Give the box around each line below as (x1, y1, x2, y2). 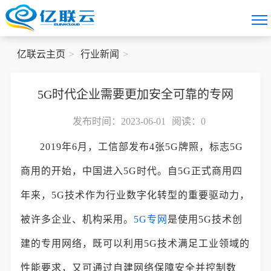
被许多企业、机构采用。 (21, 214, 134, 224)
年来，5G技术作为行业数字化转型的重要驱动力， (21, 190, 250, 200)
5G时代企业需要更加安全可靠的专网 (38, 88, 233, 101)
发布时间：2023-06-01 (73, 116, 166, 126)
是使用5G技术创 (168, 214, 243, 224)
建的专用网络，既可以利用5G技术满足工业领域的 (21, 238, 250, 249)
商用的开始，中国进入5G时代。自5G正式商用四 (21, 166, 243, 176)
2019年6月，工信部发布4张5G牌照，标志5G (40, 142, 244, 152)
